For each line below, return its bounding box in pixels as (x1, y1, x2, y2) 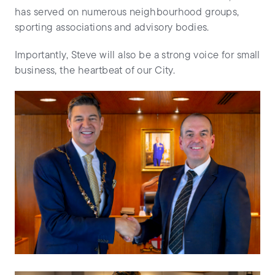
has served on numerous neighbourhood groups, (15, 7, 239, 18)
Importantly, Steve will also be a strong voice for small (15, 50, 260, 61)
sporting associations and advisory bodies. (15, 22, 209, 33)
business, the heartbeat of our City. (15, 65, 176, 76)
